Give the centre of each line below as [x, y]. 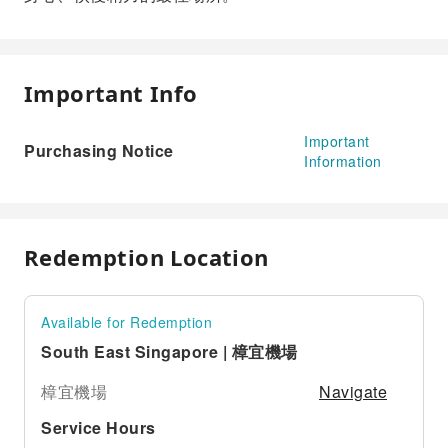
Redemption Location [146, 257]
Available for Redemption [126, 322]
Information [343, 161]
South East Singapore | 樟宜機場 [169, 351]
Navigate [353, 391]
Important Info [111, 93]
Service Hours [98, 427]
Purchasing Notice [99, 150]
